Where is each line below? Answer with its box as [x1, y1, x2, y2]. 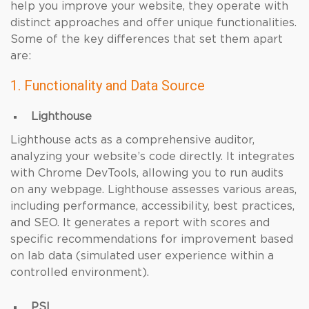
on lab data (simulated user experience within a [10, 250, 274, 261]
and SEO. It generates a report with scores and [10, 217, 270, 228]
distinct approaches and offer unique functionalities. [10, 17, 297, 28]
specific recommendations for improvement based [10, 234, 293, 245]
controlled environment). [10, 267, 149, 278]
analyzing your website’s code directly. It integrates [10, 151, 295, 162]
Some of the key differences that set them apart [10, 34, 283, 45]
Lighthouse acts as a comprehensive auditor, [10, 134, 255, 146]
